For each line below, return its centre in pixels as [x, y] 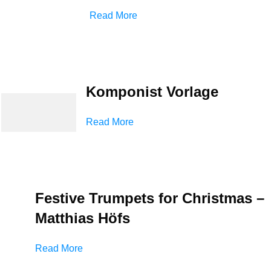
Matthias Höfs [83, 218]
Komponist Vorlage [152, 91]
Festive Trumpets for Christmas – [150, 198]
